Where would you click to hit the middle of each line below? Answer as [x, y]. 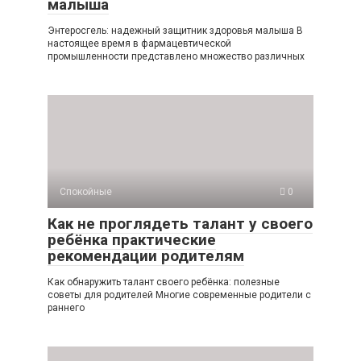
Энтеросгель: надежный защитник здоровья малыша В [175, 30]
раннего [66, 307]
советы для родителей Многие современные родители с [179, 295]
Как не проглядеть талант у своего [180, 223]
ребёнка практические [132, 239]
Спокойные [86, 191]
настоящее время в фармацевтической [139, 43]
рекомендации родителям [146, 255]
